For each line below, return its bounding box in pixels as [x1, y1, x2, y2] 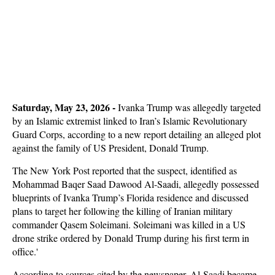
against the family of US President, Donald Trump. [12, 141, 212, 154]
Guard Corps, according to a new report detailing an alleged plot [12, 128, 261, 141]
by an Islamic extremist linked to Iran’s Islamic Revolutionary [12, 114, 247, 127]
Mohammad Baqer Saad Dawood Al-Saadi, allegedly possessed [12, 177, 259, 190]
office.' [12, 245, 38, 258]
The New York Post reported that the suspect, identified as [12, 164, 237, 177]
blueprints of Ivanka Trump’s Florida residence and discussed [12, 191, 249, 204]
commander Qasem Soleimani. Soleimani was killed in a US [12, 218, 246, 231]
